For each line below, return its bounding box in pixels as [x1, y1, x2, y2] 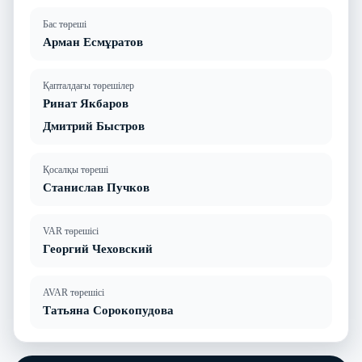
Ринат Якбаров [43, 97, 128, 110]
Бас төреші [43, 19, 86, 30]
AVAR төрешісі [43, 287, 104, 298]
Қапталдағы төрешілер [43, 80, 134, 91]
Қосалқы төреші [43, 164, 108, 175]
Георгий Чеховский [43, 242, 153, 255]
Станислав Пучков [43, 181, 149, 194]
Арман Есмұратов [43, 36, 143, 48]
